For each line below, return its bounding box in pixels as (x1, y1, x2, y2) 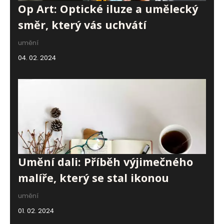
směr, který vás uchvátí (18, 17, 146, 32)
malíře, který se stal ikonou (18, 170, 169, 185)
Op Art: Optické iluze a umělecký (18, 1, 198, 16)
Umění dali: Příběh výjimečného (18, 154, 193, 169)
